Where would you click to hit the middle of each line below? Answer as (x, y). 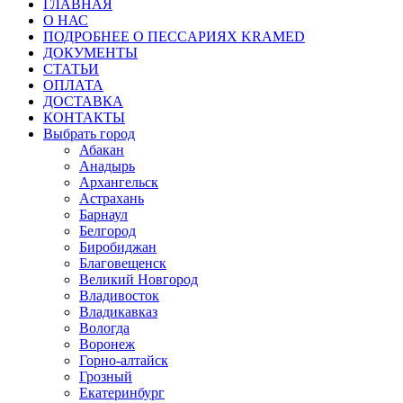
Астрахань (112, 198)
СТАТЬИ (71, 68)
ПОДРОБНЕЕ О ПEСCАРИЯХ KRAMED (174, 36)
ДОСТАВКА (83, 101)
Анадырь (107, 166)
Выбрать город (89, 133)
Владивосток (119, 295)
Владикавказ (118, 311)
